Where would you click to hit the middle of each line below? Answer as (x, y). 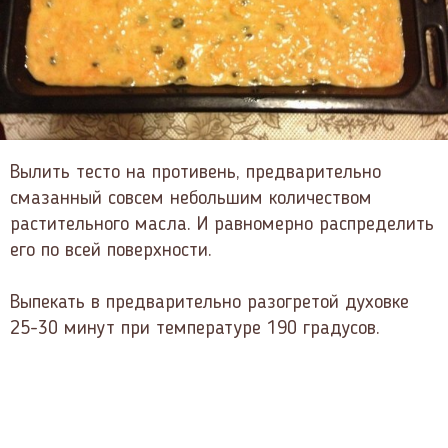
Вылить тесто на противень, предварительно (195, 173)
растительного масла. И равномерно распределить (222, 225)
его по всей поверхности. (111, 251)
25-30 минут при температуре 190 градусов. (195, 329)
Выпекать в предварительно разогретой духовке (209, 303)
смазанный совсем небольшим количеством (191, 199)
